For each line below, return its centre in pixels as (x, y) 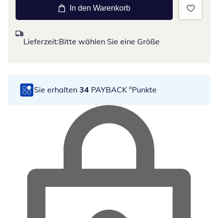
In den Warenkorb (100, 8)
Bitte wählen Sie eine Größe (109, 41)
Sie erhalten (57, 90)
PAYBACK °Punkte (123, 90)
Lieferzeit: (41, 41)
